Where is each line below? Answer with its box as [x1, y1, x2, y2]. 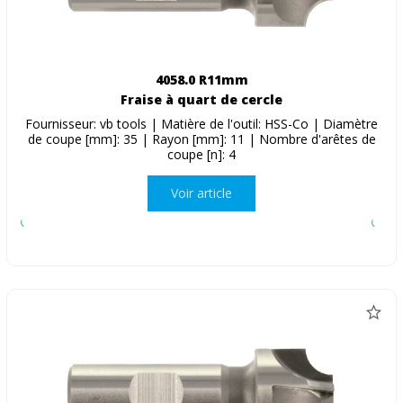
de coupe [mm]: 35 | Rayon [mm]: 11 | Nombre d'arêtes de [27, 130, 376, 148]
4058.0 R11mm [155, 70, 248, 88]
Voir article [171, 184, 232, 202]
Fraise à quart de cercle [121, 90, 282, 108]
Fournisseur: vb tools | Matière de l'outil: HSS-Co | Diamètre [25, 114, 378, 132]
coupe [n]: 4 [167, 145, 236, 163]
